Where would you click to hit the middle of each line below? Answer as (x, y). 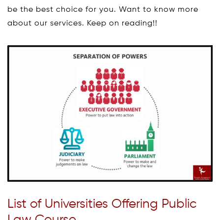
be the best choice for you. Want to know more (103, 10)
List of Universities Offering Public (102, 205)
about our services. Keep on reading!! (82, 23)
